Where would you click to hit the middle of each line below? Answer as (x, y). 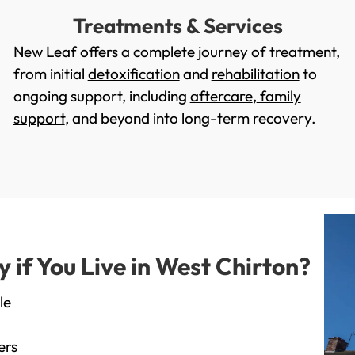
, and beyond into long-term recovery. (190, 118)
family (279, 96)
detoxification (134, 74)
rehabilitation (255, 74)
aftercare (221, 96)
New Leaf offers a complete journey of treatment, (176, 52)
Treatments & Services (177, 26)
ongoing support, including (101, 96)
